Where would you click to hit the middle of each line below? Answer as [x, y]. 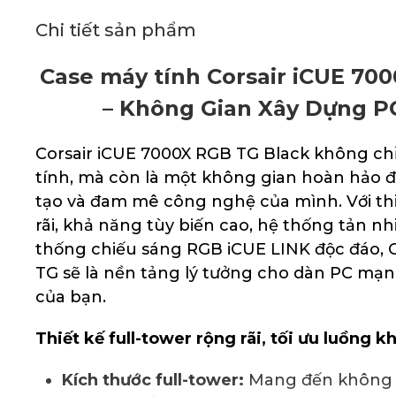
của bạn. [71, 297]
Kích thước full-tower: [153, 380]
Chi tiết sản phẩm [116, 30]
